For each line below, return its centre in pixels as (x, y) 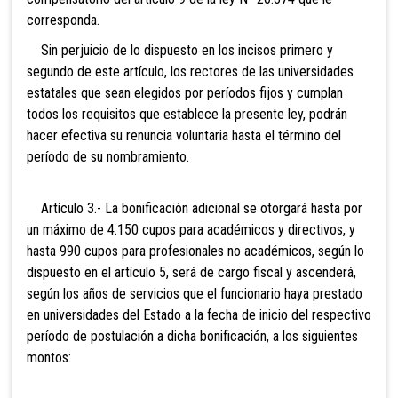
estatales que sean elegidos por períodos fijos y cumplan (185, 93)
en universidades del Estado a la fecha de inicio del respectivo (199, 315)
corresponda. (63, 20)
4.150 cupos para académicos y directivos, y (231, 230)
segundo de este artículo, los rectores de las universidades (190, 72)
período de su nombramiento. (108, 157)
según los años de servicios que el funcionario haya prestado (195, 294)
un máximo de (67, 230)
